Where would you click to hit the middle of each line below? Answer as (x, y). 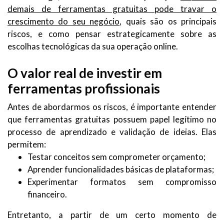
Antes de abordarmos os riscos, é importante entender (112, 106)
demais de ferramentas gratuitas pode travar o (112, 9)
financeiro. (47, 194)
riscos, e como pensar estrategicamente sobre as (112, 34)
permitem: (27, 144)
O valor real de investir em (85, 73)
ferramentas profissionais (84, 88)
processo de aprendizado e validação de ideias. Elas (112, 131)
